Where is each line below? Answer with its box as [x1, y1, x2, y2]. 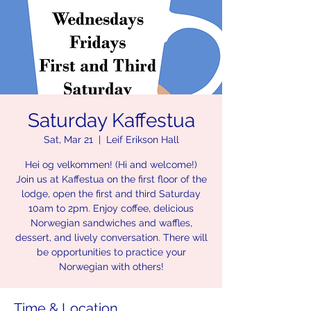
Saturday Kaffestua [27, 109, 195, 132]
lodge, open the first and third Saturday [22, 188, 201, 199]
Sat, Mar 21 [43, 134, 93, 145]
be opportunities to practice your [36, 246, 186, 258]
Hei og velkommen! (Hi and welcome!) [25, 159, 197, 170]
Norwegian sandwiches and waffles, [30, 217, 192, 228]
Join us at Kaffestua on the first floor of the [15, 174, 207, 185]
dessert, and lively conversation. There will [15, 232, 208, 243]
